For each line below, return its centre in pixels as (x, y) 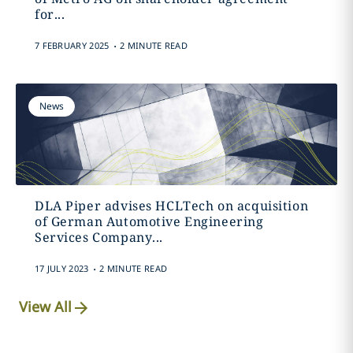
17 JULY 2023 (61, 268)
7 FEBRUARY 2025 (72, 45)
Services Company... (99, 237)
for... (50, 14)
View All (46, 307)
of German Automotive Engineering (149, 221)
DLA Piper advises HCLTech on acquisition (171, 206)
